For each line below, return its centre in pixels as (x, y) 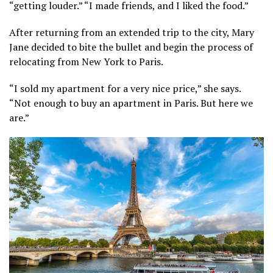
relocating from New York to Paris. (86, 62)
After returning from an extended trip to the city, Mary (132, 33)
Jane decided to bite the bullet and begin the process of (131, 47)
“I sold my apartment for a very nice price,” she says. (125, 89)
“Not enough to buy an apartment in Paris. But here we (131, 103)
